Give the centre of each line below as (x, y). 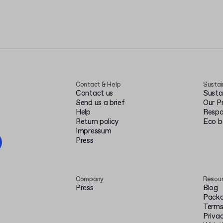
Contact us (94, 94)
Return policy (97, 122)
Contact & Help (98, 85)
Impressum (94, 131)
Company (90, 179)
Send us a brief (100, 103)
